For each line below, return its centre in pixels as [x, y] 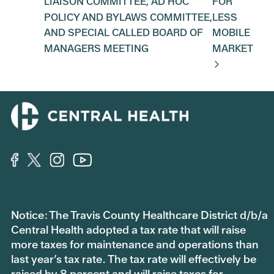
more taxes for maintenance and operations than [135, 245]
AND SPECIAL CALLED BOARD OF [124, 33]
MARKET [233, 48]
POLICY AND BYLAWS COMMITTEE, [128, 17]
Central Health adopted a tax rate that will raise [128, 230]
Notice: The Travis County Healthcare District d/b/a [139, 215]
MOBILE [231, 33]
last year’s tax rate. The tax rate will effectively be [134, 259]
